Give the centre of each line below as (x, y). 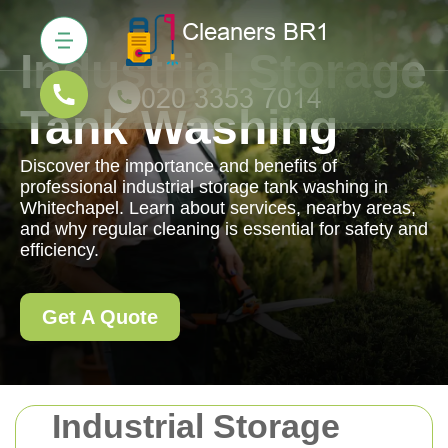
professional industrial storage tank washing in (204, 187)
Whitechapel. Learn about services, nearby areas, (218, 208)
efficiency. (59, 250)
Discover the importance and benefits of (178, 166)
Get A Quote (100, 317)
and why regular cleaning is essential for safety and (224, 229)
